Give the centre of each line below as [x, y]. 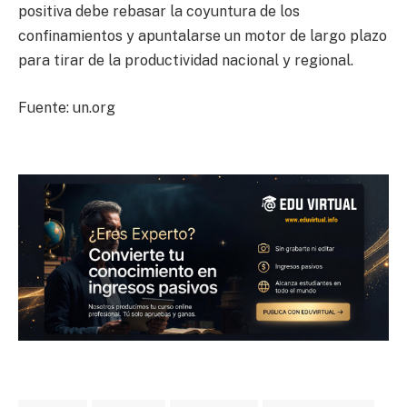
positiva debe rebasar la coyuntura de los [159, 12]
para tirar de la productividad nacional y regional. [186, 61]
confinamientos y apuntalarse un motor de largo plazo [203, 36]
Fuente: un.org [67, 107]
